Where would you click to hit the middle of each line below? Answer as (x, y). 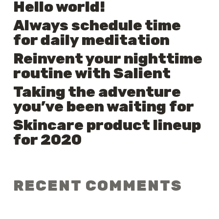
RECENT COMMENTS (98, 186)
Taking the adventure (97, 92)
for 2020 (47, 140)
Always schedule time (97, 25)
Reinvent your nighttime (108, 59)
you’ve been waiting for (103, 107)
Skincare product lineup (107, 125)
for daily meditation (91, 40)
